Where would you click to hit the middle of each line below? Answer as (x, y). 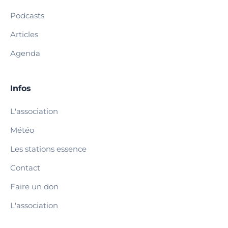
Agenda (25, 53)
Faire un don (34, 187)
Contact (25, 168)
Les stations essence (48, 149)
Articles (24, 35)
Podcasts (27, 16)
